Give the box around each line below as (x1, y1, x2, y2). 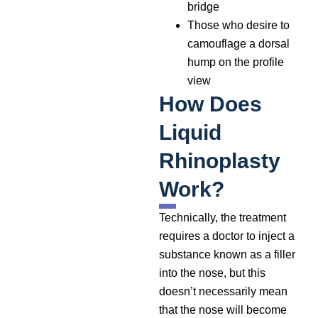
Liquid (159, 120, 221, 144)
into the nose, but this (159, 266, 265, 279)
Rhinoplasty (159, 148, 280, 172)
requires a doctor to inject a (159, 229, 295, 242)
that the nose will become (159, 303, 287, 316)
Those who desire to (187, 18, 290, 31)
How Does (159, 92, 262, 116)
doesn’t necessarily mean (159, 285, 287, 297)
